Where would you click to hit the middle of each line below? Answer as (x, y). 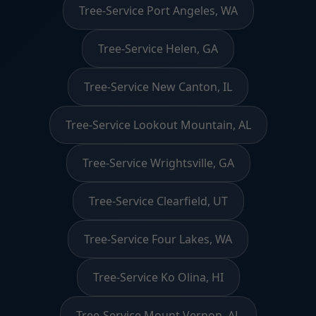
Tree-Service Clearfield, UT (158, 201)
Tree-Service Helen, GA (158, 48)
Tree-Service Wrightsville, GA (158, 163)
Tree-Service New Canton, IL (158, 86)
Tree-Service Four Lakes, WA (158, 239)
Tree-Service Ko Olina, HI (158, 277)
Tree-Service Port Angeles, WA (158, 10)
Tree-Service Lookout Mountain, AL (158, 124)
